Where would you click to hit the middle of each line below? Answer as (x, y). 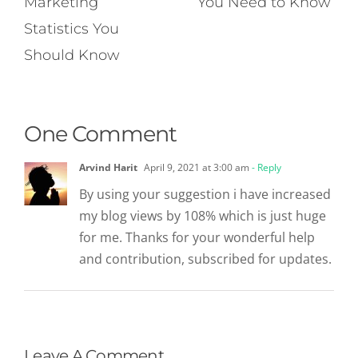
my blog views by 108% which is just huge (203, 215)
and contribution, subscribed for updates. (205, 259)
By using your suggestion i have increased (205, 194)
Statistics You (72, 28)
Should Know (72, 55)
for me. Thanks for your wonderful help (197, 237)
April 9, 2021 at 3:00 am (195, 167)
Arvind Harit (108, 167)
